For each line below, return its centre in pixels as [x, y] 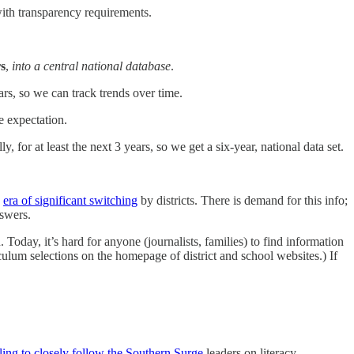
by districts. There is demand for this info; [243, 201]
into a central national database [91, 66]
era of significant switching [70, 201]
